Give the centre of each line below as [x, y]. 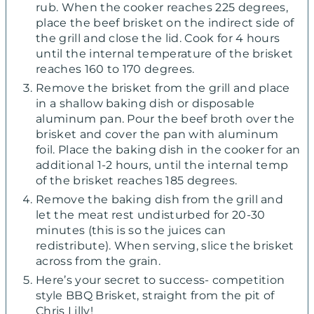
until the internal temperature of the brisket [165, 53]
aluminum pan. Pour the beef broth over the [165, 118]
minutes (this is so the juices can [131, 230]
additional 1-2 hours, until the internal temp [162, 165]
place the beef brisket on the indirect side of [165, 22]
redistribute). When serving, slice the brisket [165, 245]
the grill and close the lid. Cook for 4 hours [158, 38]
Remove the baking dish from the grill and [160, 199]
